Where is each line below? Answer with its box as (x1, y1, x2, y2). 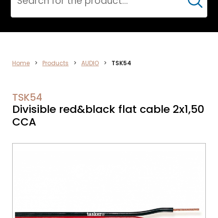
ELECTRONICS (28, 49, 163, 78)
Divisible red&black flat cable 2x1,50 (12, 102, 204, 117)
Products (42, 59, 69, 67)
